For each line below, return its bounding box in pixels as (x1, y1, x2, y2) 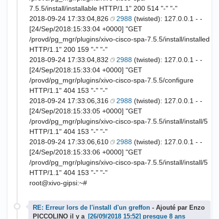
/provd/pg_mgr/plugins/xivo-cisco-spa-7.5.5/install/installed (29, 35, 210, 44)
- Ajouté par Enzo (150, 204, 205, 212)
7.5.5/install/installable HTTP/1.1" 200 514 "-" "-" (29, 4, 177, 13)
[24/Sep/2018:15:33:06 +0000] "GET (29, 148, 142, 156)
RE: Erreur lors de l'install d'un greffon (33, 204, 150, 212)
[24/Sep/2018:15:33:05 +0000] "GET (29, 107, 142, 115)
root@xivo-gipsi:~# (29, 179, 87, 187)
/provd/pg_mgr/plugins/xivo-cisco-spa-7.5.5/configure (29, 76, 194, 85)
